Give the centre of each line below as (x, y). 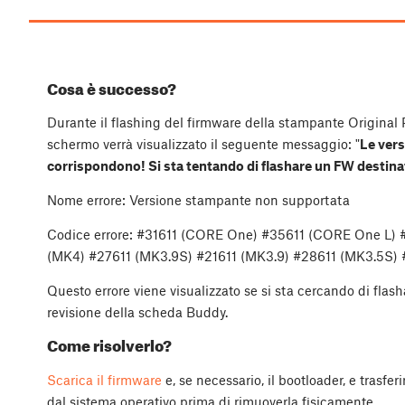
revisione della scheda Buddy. (137, 311)
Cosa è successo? (112, 88)
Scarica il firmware (104, 379)
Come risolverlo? (109, 346)
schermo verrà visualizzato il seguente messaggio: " (203, 143)
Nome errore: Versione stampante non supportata (198, 199)
